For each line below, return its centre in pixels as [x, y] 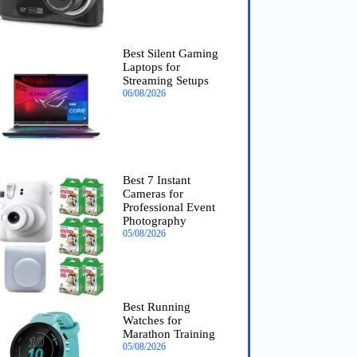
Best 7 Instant [156, 180]
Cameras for [153, 194]
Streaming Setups [165, 81]
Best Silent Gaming [170, 54]
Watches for [152, 320]
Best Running [156, 306]
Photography [154, 221]
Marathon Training [169, 333]
